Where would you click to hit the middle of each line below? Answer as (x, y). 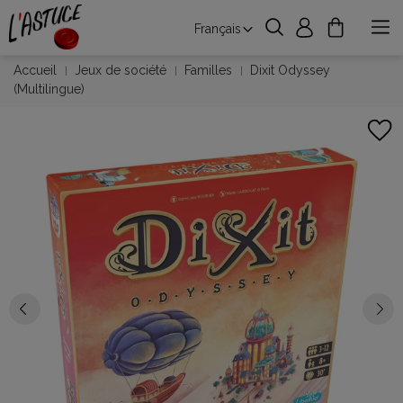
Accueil (35, 70)
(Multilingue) (49, 89)
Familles (208, 70)
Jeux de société (121, 70)
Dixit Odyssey (290, 70)
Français (217, 29)
